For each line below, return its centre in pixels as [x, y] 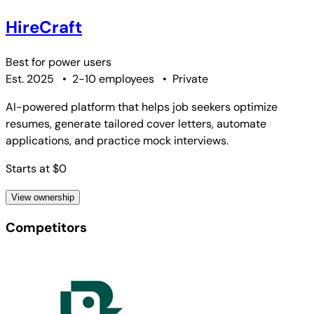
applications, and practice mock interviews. [117, 140]
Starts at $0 [36, 168]
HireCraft [44, 27]
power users [80, 62]
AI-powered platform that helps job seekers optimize [142, 107]
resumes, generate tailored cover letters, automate [136, 123]
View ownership [43, 197]
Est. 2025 [30, 78]
